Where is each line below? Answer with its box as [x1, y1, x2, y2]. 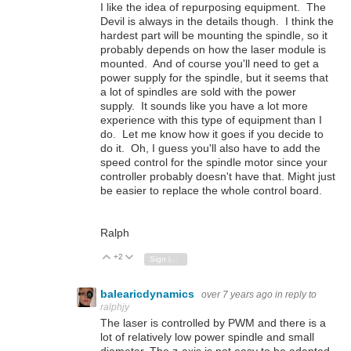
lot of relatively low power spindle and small [100, 331, 314, 344]
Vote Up [118, 253, 148, 262]
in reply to [275, 288, 317, 300]
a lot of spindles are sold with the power [100, 85, 296, 98]
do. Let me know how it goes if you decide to [100, 127, 324, 140]
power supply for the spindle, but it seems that [100, 71, 328, 84]
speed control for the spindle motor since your [100, 155, 327, 168]
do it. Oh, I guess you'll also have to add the [100, 141, 320, 154]
